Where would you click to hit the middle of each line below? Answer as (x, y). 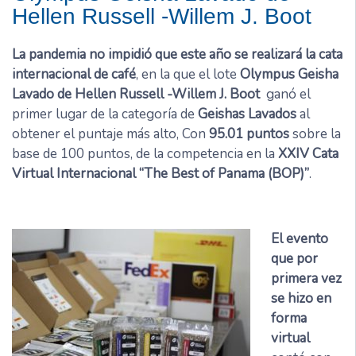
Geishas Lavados (247, 114)
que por (294, 258)
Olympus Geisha (289, 74)
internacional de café (74, 74)
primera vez (306, 278)
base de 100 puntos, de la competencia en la (145, 153)
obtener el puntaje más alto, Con (110, 133)
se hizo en (301, 298)
